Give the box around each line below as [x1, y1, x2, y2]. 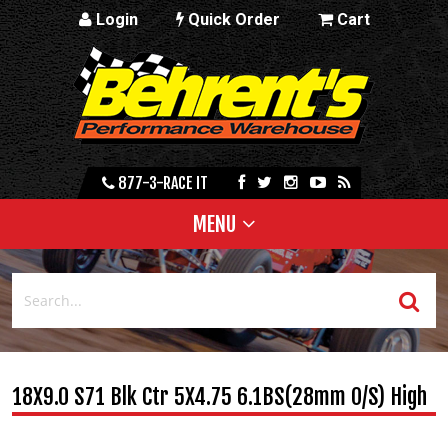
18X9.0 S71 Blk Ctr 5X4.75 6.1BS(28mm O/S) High [12, 383, 427, 410]
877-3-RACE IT [114, 173, 208, 193]
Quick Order [183, 10, 280, 29]
